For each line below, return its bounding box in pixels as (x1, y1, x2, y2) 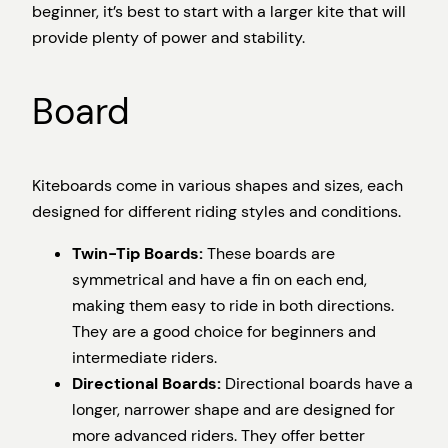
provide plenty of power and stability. (32, 26, 305, 48)
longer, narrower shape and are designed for (72, 398, 395, 420)
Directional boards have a (221, 372, 413, 394)
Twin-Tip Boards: (72, 242, 203, 264)
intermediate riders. (72, 346, 217, 368)
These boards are (203, 242, 335, 264)
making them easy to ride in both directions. (72, 294, 394, 316)
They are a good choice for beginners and (72, 320, 376, 342)
